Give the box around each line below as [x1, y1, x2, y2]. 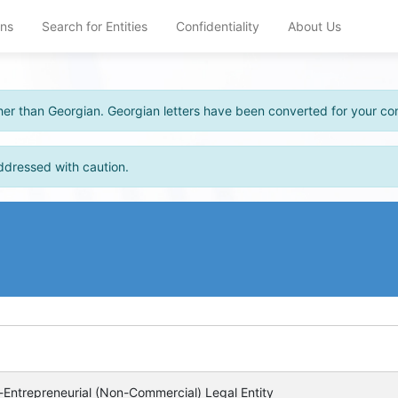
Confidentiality [176, 19, 259, 34]
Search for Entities [42, 19, 147, 34]
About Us [288, 19, 341, 34]
